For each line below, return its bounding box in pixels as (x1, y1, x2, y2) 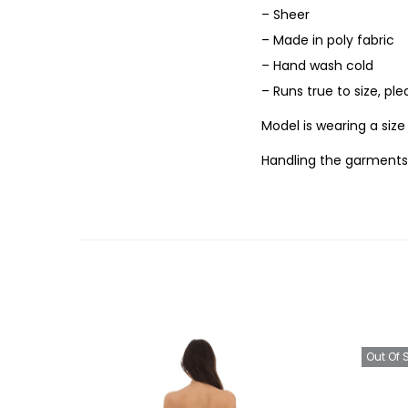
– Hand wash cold (261, 56, 373, 75)
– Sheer (261, 5, 310, 24)
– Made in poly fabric (261, 30, 394, 49)
